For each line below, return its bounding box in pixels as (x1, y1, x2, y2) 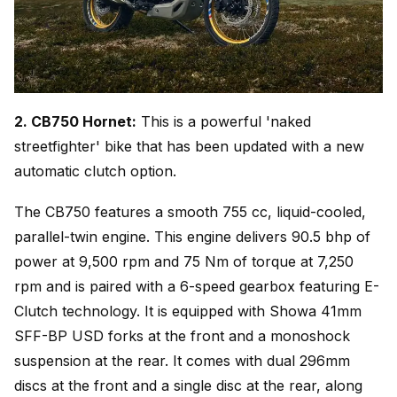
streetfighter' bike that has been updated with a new (14, 137, 364, 155)
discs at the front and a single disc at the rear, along (14, 377, 362, 394)
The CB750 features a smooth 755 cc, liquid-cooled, (14, 203, 366, 221)
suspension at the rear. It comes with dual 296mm (14, 352, 350, 370)
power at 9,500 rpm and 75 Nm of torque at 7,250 (14, 253, 354, 270)
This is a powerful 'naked (136, 113, 311, 130)
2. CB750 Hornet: (14, 113, 136, 130)
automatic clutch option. (14, 162, 176, 180)
